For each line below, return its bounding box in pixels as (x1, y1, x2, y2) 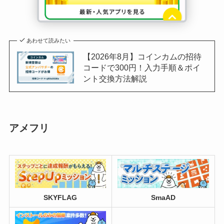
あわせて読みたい (26, 37, 71, 44)
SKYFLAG (43, 193, 77, 201)
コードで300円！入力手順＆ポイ (82, 63, 200, 72)
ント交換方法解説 (82, 74, 147, 83)
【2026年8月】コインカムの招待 (82, 52, 201, 61)
